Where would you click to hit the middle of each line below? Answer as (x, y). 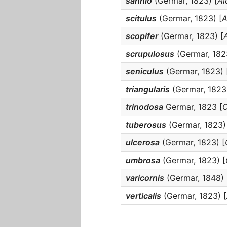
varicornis (145, 178)
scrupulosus (150, 54)
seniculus (145, 71)
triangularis (148, 89)
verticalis (143, 196)
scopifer (142, 36)
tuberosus (146, 125)
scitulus (141, 18)
